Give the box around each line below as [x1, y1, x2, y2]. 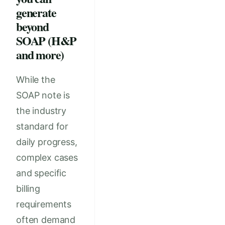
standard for [16, 121, 69, 132]
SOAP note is [16, 90, 70, 101]
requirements [16, 199, 72, 210]
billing [16, 183, 40, 194]
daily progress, [16, 137, 77, 148]
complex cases [16, 152, 78, 163]
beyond [16, 18, 49, 36]
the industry [16, 105, 67, 117]
